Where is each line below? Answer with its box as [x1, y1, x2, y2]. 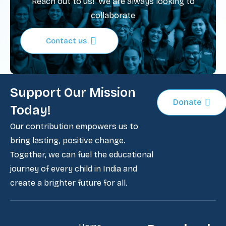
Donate [173, 97, 202, 107]
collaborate [91, 11, 135, 20]
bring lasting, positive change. [10, 136, 126, 145]
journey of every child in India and [10, 164, 137, 174]
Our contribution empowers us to [10, 122, 138, 131]
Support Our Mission [10, 85, 136, 100]
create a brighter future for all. [10, 178, 128, 188]
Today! [10, 103, 50, 118]
